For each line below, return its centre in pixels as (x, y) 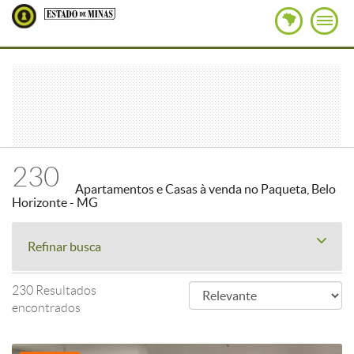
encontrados (46, 308)
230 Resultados (54, 290)
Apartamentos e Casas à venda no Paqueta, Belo (205, 189)
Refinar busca (64, 247)
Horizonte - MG (55, 202)
